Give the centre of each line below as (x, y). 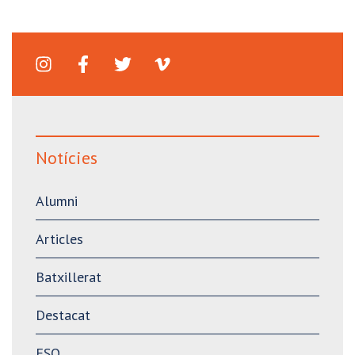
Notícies (67, 157)
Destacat (63, 315)
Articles (59, 239)
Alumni (57, 200)
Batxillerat (69, 277)
